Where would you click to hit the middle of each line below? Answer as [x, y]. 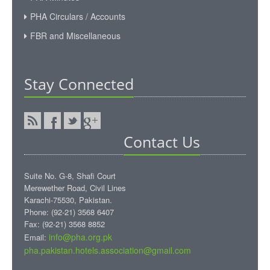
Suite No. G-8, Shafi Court [70, 175]
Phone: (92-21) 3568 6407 [69, 212]
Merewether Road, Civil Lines [75, 187]
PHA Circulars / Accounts [78, 16]
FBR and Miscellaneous [75, 35]
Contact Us [162, 142]
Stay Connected [79, 84]
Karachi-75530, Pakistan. [68, 199]
